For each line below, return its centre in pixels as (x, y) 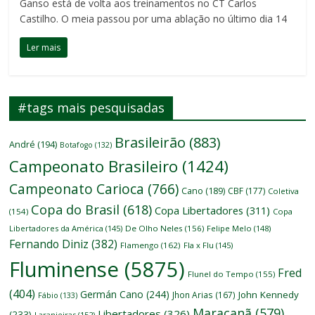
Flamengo (140, 245)
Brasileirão (150, 143)
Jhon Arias (193, 295)
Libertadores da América (57, 229)
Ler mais (44, 48)
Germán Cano (112, 295)
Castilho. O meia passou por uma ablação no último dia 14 (154, 19)
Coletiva (284, 191)
